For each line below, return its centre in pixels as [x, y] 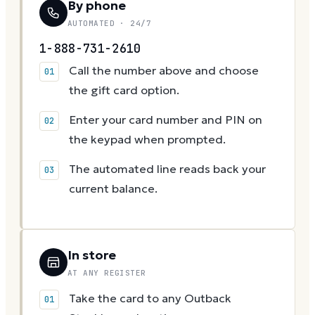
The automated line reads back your [167, 169]
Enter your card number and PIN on [166, 120]
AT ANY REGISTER [107, 273]
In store [92, 255]
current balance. [113, 189]
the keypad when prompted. [147, 140]
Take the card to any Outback [150, 299]
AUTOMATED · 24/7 [110, 24]
